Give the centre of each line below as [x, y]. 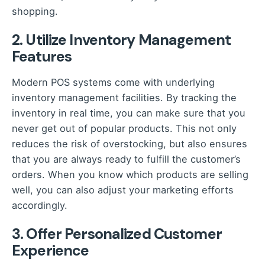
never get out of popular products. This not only [124, 128]
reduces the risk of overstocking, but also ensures [130, 143]
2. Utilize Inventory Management [121, 40]
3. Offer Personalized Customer [117, 234]
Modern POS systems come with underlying [113, 82]
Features [42, 56]
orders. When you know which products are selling [130, 174]
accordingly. [40, 205]
